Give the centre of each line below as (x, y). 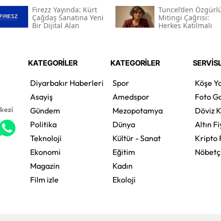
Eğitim (124, 152)
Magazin (45, 166)
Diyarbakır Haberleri (67, 83)
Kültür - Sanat (136, 138)
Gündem (45, 110)
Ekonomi (45, 152)
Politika (43, 124)
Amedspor (131, 96)
